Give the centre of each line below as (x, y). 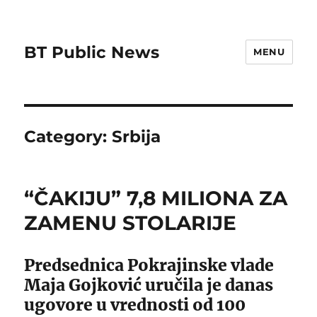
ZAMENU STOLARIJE (131, 223)
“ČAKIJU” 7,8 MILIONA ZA (156, 198)
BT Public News (92, 52)
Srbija (137, 137)
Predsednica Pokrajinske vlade (149, 265)
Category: (68, 137)
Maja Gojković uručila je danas (149, 285)
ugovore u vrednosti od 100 (135, 305)
